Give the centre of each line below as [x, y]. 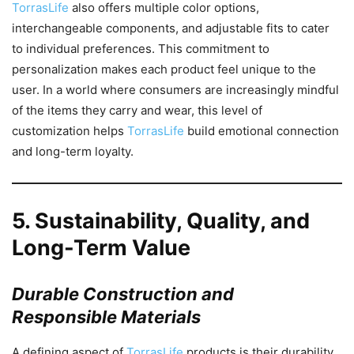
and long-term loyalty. [73, 151]
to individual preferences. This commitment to [141, 48]
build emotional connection [262, 130]
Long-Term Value [101, 247]
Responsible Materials [106, 316]
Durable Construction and [123, 294]
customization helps [70, 130]
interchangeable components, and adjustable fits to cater [171, 28]
